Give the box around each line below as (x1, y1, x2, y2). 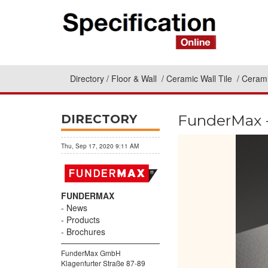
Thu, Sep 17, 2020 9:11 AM (61, 142, 139, 150)
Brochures (66, 226, 105, 238)
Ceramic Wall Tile (166, 72, 234, 85)
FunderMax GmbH (61, 248, 121, 258)
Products (66, 214, 100, 226)
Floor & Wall (111, 72, 159, 85)
